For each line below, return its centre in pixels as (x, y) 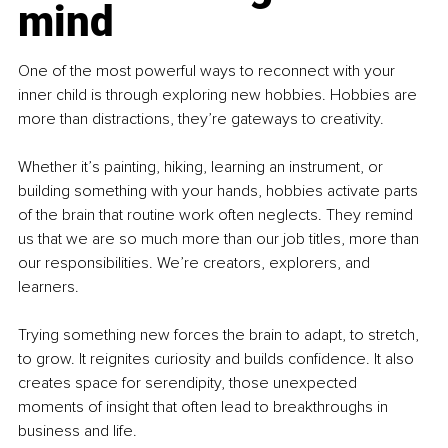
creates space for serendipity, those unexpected (189, 383)
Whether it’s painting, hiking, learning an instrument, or (202, 167)
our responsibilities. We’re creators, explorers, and (196, 263)
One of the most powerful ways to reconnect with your (208, 71)
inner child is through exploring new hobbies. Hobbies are (219, 95)
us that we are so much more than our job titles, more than (220, 239)
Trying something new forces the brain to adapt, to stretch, (220, 335)
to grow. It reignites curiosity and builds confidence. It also (218, 359)
